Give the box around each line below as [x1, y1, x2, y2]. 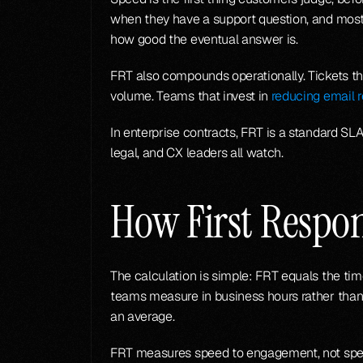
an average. [110, 308, 175, 325]
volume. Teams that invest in [110, 88, 271, 105]
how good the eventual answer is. [110, 31, 298, 48]
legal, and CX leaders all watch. [110, 144, 284, 161]
